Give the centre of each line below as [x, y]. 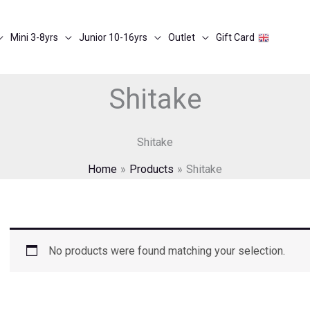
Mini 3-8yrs [34, 38]
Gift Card [235, 38]
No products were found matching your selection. [167, 251]
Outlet [182, 38]
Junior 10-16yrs [113, 38]
